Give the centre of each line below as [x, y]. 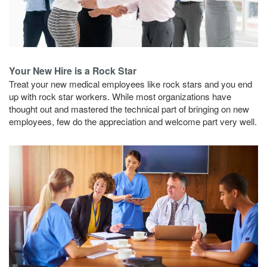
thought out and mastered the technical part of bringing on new [129, 109]
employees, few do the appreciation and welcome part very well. [133, 122]
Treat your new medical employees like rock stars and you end [131, 84]
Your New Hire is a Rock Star [73, 71]
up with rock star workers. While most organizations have [120, 97]
